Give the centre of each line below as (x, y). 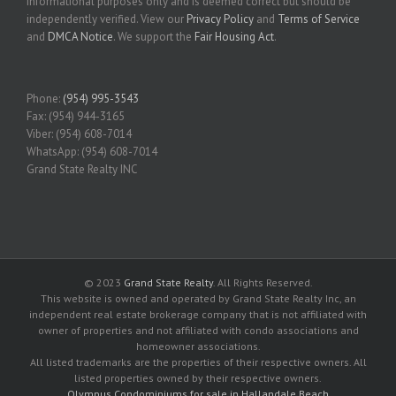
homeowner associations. (198, 346)
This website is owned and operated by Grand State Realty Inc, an (198, 298)
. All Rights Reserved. (263, 282)
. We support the (154, 36)
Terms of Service (319, 19)
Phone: (45, 98)
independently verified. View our (107, 19)
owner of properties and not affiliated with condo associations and (198, 330)
